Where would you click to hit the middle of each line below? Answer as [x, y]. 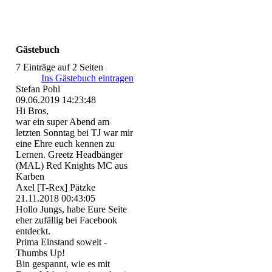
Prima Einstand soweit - [62, 242]
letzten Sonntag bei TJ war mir [75, 133]
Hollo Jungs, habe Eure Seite [72, 209]
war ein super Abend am [63, 122]
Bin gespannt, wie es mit [63, 264]
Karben [30, 177]
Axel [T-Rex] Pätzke [56, 188]
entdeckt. [33, 231]
